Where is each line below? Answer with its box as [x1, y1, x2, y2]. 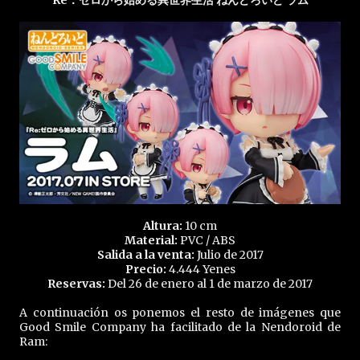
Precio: [125, 261, 166, 276]
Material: [125, 232, 178, 247]
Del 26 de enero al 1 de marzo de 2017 [105, 276, 313, 291]
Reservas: [47, 276, 105, 291]
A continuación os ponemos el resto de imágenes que [19, 305, 341, 320]
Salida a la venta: [96, 247, 194, 262]
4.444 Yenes [166, 261, 235, 276]
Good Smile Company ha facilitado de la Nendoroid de [19, 319, 341, 334]
